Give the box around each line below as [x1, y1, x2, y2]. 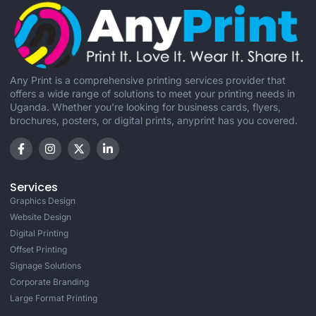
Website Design [10, 211, 71, 222]
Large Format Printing [10, 292, 97, 303]
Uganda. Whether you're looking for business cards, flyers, [10, 101, 281, 114]
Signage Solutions [10, 260, 81, 271]
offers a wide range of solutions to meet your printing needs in [10, 87, 295, 100]
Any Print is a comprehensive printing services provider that [10, 74, 286, 87]
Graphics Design [10, 195, 75, 206]
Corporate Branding [10, 276, 89, 287]
